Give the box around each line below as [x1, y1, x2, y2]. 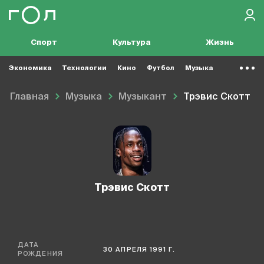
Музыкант [118, 93, 167, 102]
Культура [113, 39, 151, 47]
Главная [10, 93, 49, 102]
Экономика [9, 64, 51, 71]
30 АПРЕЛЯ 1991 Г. [103, 246, 175, 253]
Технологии [62, 64, 107, 71]
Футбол [147, 64, 174, 71]
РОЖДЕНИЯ [18, 250, 63, 257]
